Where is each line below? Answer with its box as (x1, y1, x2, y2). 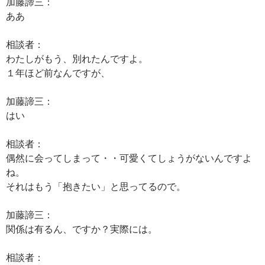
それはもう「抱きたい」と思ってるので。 (6, 180, 186, 192)
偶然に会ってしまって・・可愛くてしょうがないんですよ (6, 152, 252, 163)
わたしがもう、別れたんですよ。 (6, 53, 148, 64)
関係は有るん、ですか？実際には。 (6, 223, 157, 234)
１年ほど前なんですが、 (6, 67, 110, 78)
